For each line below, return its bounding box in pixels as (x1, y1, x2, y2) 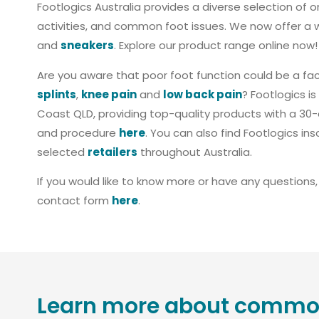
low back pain (163, 86, 242, 102)
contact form (37, 192, 112, 208)
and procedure (37, 125, 119, 140)
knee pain (81, 86, 137, 102)
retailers (88, 144, 137, 159)
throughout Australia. (137, 144, 252, 159)
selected (37, 144, 88, 159)
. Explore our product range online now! (114, 38, 318, 53)
